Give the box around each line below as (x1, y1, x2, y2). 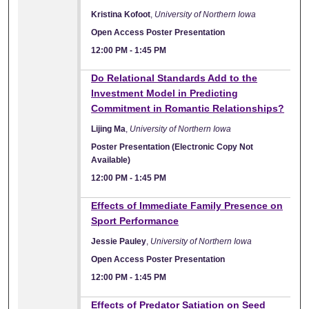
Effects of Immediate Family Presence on (91, 199, 283, 211)
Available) (91, 154, 131, 165)
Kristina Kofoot (91, 9, 151, 19)
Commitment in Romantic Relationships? (91, 102, 285, 114)
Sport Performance (91, 215, 179, 226)
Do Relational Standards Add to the (91, 72, 258, 83)
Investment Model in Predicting (91, 87, 239, 99)
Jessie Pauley (91, 236, 147, 246)
